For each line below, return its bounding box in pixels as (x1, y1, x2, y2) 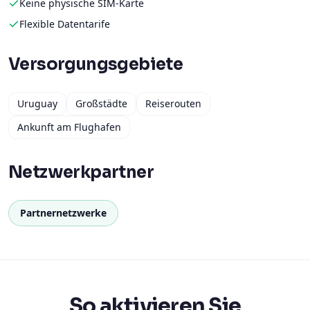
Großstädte (75, 97, 127, 110)
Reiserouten (145, 97, 201, 110)
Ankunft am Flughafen (17, 120, 121, 134)
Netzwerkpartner (8, 162, 154, 183)
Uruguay (17, 97, 57, 110)
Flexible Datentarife (19, 17, 110, 30)
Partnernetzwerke (20, 206, 107, 219)
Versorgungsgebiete (8, 54, 183, 75)
